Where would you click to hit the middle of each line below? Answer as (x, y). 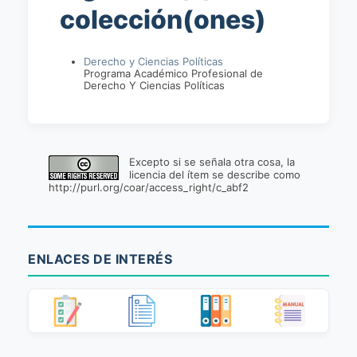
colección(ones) (163, 20)
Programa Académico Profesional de (173, 73)
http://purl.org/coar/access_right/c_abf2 (149, 187)
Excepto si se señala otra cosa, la (212, 161)
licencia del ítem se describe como (215, 174)
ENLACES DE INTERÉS (100, 259)
